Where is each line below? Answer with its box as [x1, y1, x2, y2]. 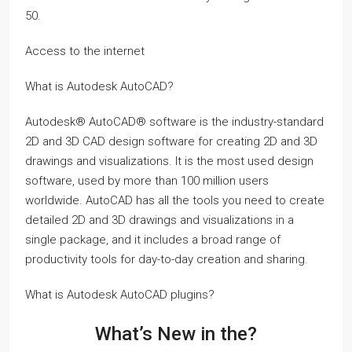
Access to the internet [25, 44, 145, 58]
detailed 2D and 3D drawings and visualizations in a [25, 213, 294, 227]
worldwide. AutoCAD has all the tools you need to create [25, 193, 324, 207]
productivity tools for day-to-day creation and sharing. [25, 252, 308, 266]
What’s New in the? [95, 323, 257, 345]
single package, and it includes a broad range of [25, 233, 280, 247]
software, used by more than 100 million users [25, 174, 269, 188]
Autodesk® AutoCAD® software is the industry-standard [25, 115, 324, 129]
